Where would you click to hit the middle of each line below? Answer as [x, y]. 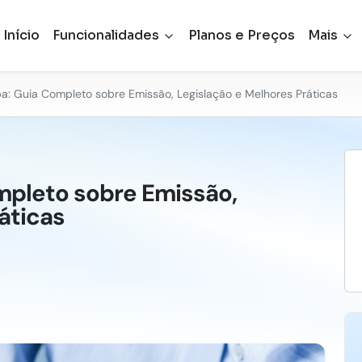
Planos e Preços [241, 35]
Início [21, 35]
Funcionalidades [107, 35]
